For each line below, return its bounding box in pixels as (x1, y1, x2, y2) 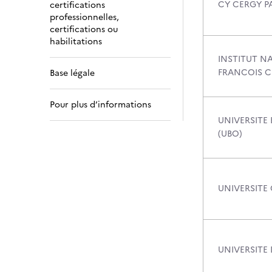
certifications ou (50, 23, 118, 36)
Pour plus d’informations (50, 98, 151, 111)
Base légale (50, 67, 95, 80)
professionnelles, (50, 11, 119, 24)
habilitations (50, 35, 102, 48)
